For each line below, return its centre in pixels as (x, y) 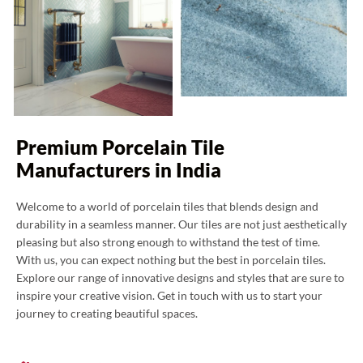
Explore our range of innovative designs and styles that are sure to (180, 278)
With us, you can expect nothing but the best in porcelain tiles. (171, 260)
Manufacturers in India (119, 170)
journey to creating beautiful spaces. (107, 314)
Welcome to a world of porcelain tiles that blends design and (167, 207)
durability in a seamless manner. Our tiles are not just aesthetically (181, 224)
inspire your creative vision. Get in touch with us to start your (169, 296)
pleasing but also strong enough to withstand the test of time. (168, 242)
